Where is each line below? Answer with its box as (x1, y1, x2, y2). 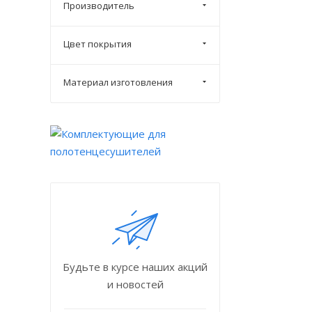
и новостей (107, 276, 164, 291)
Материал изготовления (63, 75, 173, 88)
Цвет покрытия (63, 37, 132, 50)
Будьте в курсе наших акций (63, 259, 208, 274)
